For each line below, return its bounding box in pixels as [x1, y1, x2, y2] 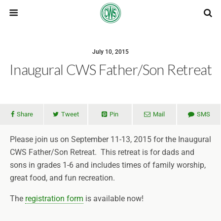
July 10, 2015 [92, 48, 129, 55]
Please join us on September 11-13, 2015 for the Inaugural [10, 135, 211, 144]
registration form [25, 194, 83, 203]
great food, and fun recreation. [10, 173, 115, 183]
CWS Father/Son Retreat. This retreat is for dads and [10, 147, 194, 157]
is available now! [83, 194, 144, 203]
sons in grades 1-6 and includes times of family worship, [10, 160, 206, 170]
